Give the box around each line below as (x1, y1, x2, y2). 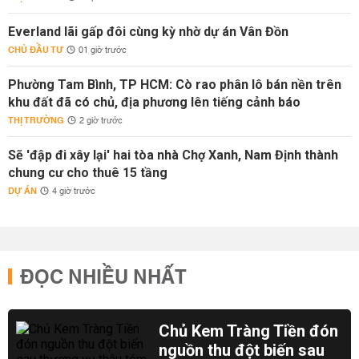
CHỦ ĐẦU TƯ (8, 42, 63, 58)
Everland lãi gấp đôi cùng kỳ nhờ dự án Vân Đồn (8, 24, 288, 39)
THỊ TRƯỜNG (8, 112, 64, 129)
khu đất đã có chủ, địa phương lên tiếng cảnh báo (8, 95, 301, 110)
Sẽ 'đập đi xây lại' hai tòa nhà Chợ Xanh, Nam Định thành (8, 147, 338, 163)
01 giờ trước (79, 42, 127, 58)
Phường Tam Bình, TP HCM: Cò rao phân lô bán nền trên (8, 77, 341, 92)
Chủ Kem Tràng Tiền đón (159, 321, 339, 341)
